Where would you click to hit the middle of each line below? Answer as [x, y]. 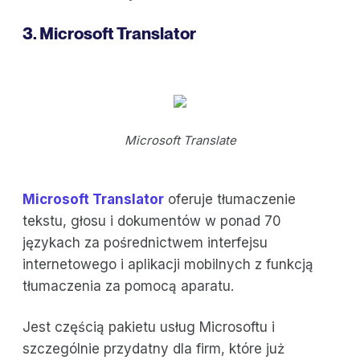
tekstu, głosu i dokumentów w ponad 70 [152, 221]
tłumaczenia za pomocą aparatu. [128, 286]
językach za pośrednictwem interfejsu [145, 243]
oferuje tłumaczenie [230, 200]
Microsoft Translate [180, 141]
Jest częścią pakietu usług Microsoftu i [149, 327]
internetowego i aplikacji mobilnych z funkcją [168, 265]
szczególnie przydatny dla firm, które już [153, 349]
